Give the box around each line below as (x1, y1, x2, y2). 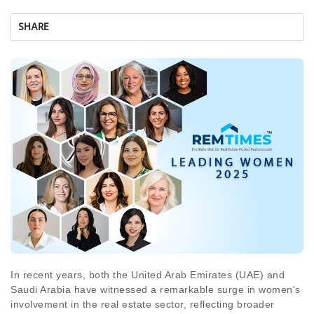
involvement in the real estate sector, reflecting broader (11, 298, 275, 310)
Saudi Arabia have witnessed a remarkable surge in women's (11, 283, 301, 295)
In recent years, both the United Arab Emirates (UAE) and (11, 268, 285, 280)
